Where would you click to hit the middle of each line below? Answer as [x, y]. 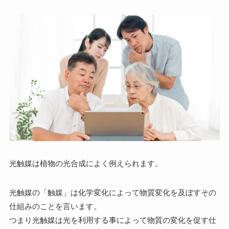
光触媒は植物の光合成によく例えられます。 [86, 164]
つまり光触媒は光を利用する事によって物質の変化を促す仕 [112, 220]
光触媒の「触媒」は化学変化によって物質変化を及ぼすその [112, 193]
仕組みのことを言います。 [55, 207]
